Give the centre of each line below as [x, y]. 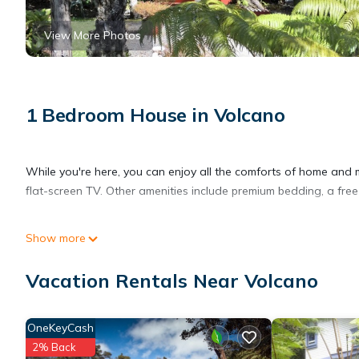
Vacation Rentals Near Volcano [172, 281]
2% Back [54, 347]
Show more [56, 238]
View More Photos [93, 36]
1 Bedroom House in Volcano [155, 115]
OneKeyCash [61, 328]
